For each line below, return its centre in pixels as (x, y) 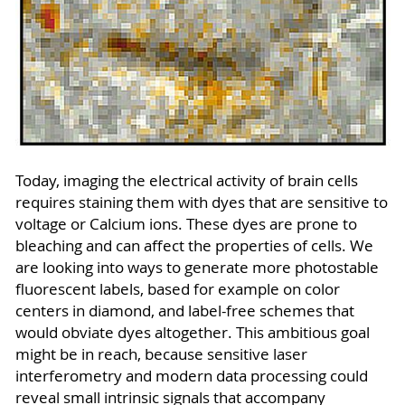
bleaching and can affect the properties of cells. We (194, 245)
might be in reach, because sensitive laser (161, 354)
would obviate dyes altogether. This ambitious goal (192, 332)
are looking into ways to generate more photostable (197, 267)
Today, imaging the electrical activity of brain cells (186, 180)
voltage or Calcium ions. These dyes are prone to (186, 224)
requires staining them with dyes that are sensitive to (201, 202)
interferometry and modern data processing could (191, 376)
